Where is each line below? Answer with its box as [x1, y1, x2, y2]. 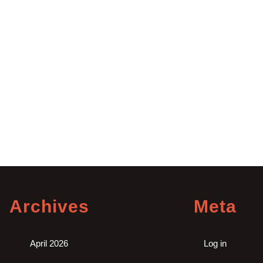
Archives [9, 197, 89, 217]
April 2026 [30, 238, 68, 249]
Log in [204, 238, 227, 249]
